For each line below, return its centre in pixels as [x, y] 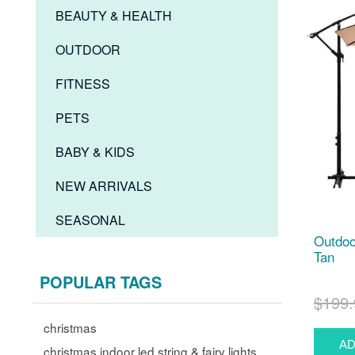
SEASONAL [91, 220]
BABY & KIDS [95, 152]
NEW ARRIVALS [104, 186]
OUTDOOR [88, 50]
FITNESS [83, 84]
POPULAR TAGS [101, 282]
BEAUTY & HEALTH [114, 15]
